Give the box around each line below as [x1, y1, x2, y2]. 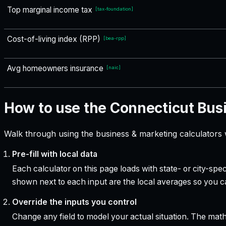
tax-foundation [97, 6, 131, 12]
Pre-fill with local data [12, 149, 97, 159]
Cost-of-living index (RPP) [7, 34, 100, 44]
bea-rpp [105, 35, 124, 41]
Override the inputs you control [12, 197, 137, 207]
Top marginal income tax [7, 5, 92, 15]
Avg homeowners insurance [7, 63, 103, 73]
